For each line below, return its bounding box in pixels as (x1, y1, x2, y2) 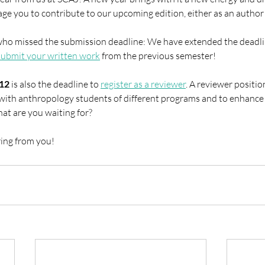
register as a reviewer (101, 78, 186, 90)
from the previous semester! (100, 50, 216, 62)
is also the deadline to (9, 78, 101, 90)
